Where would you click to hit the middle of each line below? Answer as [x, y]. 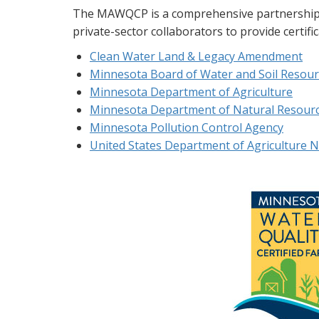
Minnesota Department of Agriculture [191, 91]
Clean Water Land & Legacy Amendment [196, 56]
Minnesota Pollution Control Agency [187, 127]
